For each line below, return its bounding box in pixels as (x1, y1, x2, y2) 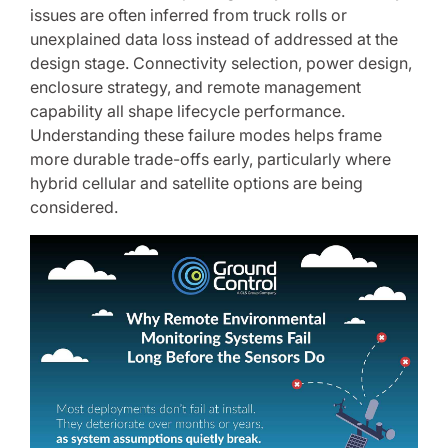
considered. (30, 197, 118, 217)
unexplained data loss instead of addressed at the (30, 29, 398, 49)
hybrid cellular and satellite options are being (30, 173, 363, 193)
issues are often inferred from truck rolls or (30, 5, 347, 25)
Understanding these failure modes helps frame (30, 125, 382, 145)
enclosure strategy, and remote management (30, 77, 361, 97)
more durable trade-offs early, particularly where (30, 149, 391, 169)
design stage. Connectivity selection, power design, (30, 53, 412, 73)
